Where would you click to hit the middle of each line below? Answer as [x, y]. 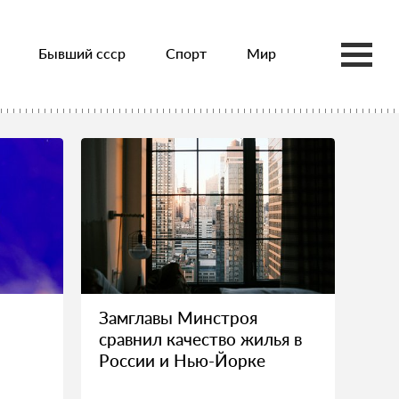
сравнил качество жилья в [200, 339]
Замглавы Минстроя [178, 318]
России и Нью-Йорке [182, 360]
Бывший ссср [81, 53]
